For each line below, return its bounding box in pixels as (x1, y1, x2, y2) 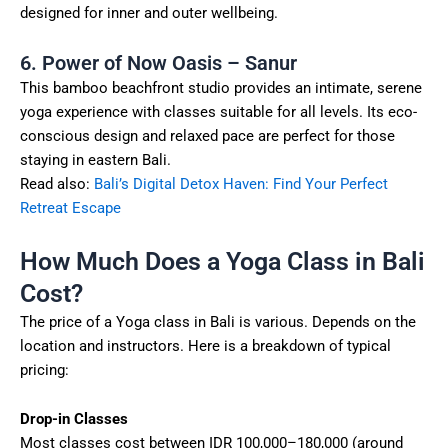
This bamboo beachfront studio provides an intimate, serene (20, 79, 422, 98)
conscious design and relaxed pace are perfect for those (20, 127, 395, 146)
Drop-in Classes (20, 410, 128, 429)
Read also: (20, 175, 94, 194)
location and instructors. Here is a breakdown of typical (20, 336, 391, 355)
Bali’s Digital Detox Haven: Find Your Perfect (94, 175, 388, 194)
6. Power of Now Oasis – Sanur (20, 51, 297, 76)
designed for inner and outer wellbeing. (20, 3, 278, 22)
